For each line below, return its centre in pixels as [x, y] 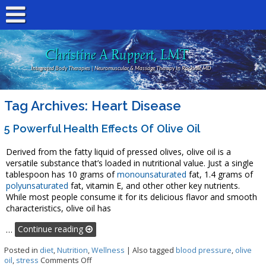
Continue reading [52, 229]
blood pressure [204, 251]
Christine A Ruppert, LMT [117, 55]
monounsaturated [151, 174]
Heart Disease [136, 105]
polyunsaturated [37, 185]
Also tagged [154, 251]
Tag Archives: [48, 105]
